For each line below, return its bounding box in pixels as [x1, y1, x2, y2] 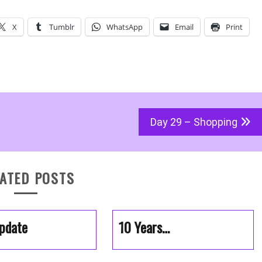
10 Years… [119, 216, 170, 237]
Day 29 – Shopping [150, 116, 237, 128]
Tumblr [49, 22, 74, 32]
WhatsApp [106, 22, 143, 32]
